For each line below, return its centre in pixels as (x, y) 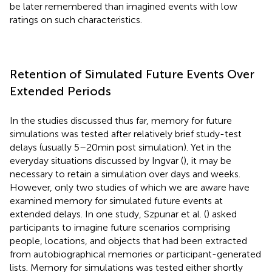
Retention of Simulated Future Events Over (132, 74)
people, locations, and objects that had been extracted (128, 240)
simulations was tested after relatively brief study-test (126, 134)
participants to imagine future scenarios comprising (120, 227)
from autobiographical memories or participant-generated (135, 254)
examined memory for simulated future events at (116, 200)
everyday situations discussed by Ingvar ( (97, 160)
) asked (222, 214)
